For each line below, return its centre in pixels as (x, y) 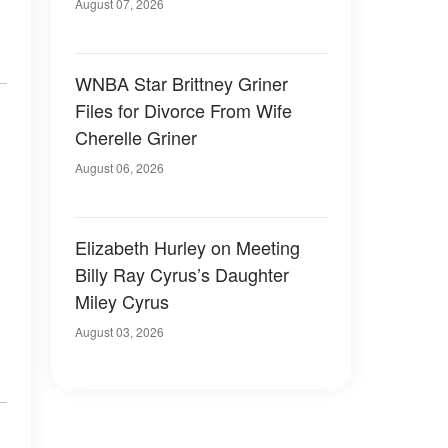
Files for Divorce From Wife (183, 110)
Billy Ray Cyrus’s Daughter (182, 274)
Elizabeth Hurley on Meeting (187, 247)
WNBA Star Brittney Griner (181, 83)
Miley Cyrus (122, 301)
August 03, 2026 (119, 331)
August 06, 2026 (119, 167)
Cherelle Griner (136, 137)
